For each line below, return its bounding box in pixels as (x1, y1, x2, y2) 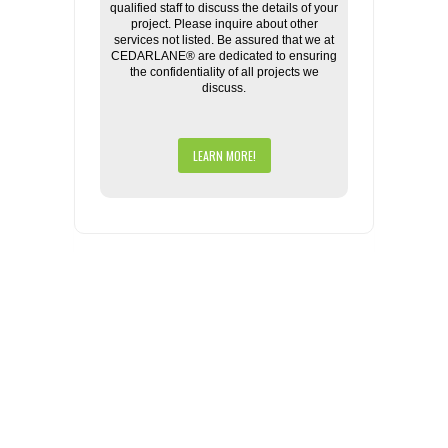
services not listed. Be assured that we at (114, 33, 334, 47)
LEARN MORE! (192, 147, 256, 164)
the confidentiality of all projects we (129, 65, 319, 79)
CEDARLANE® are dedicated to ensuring (111, 49, 337, 63)
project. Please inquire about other (130, 17, 318, 31)
